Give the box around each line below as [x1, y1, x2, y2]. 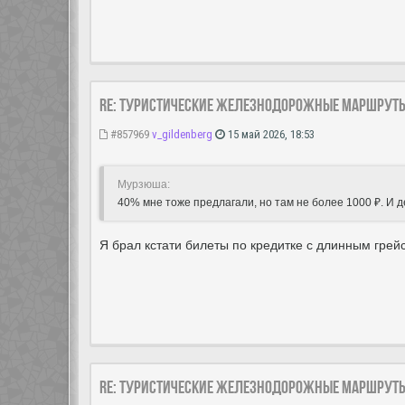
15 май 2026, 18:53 [225, 127, 315, 142]
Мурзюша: [118, 178, 170, 192]
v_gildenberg [152, 127, 212, 142]
